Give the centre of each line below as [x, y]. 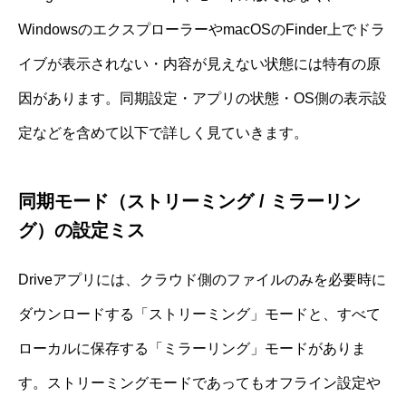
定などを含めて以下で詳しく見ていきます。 [163, 132]
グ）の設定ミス [82, 230]
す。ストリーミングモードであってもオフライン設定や [199, 382]
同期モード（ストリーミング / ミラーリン [189, 201]
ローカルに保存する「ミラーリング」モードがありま [192, 348]
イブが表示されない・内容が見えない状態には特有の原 [199, 63]
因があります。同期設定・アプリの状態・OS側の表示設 [203, 98]
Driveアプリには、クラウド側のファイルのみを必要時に [202, 279]
